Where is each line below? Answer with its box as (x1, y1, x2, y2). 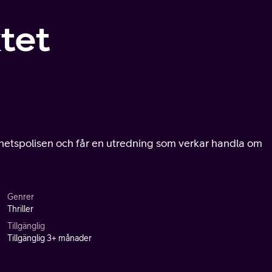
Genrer (7, 192, 34, 202)
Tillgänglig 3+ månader (7, 233, 92, 243)
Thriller (7, 204, 33, 214)
